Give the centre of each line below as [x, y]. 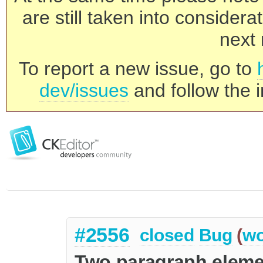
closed [167, 235]
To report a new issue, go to [138, 69]
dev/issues [84, 90]
